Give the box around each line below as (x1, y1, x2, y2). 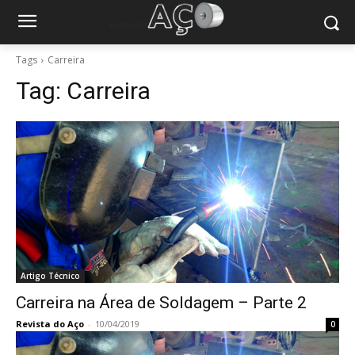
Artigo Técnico (21, 270, 80, 281)
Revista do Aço (16, 318, 84, 330)
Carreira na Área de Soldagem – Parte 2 (16, 293, 307, 312)
